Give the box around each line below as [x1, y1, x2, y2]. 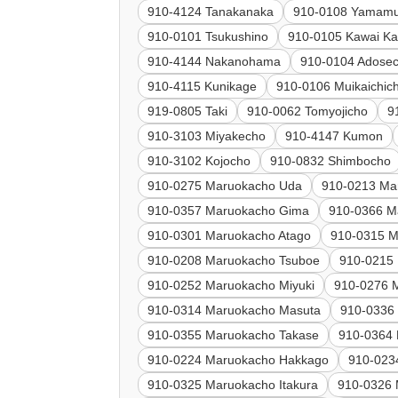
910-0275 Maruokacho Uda [147, 179, 303, 194]
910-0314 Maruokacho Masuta [147, 303, 322, 318]
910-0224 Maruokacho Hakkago [147, 353, 330, 368]
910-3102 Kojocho [147, 154, 251, 169]
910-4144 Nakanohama [147, 54, 282, 69]
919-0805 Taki [147, 104, 228, 119]
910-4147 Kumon [285, 129, 384, 144]
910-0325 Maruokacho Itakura [147, 378, 319, 393]
